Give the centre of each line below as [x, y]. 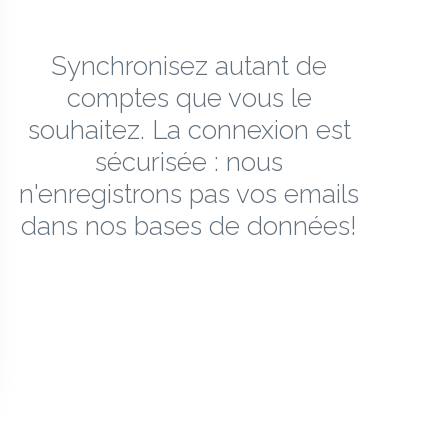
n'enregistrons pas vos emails [189, 193]
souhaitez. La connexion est [189, 129]
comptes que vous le [189, 97]
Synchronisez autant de [189, 65]
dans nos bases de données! [189, 225]
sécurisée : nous [189, 161]
